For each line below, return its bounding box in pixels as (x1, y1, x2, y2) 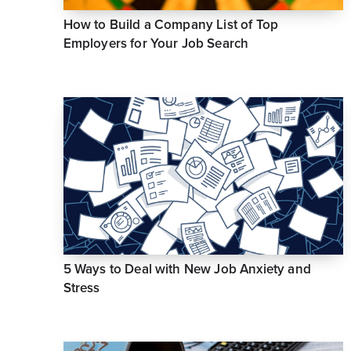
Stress (63, 279, 100, 296)
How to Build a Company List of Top (63, 16, 279, 34)
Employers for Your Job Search (63, 35, 249, 52)
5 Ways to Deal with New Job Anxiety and (63, 260, 311, 277)
